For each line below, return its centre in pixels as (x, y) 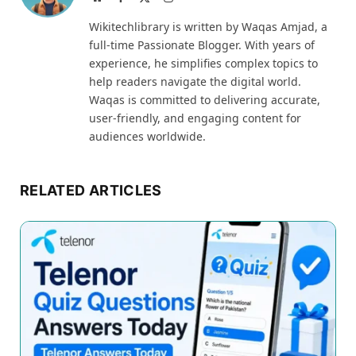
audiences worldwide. (147, 136)
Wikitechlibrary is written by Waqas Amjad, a (208, 26)
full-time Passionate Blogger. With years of (202, 44)
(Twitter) (170, 12)
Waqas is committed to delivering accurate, (205, 99)
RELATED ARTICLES (91, 190)
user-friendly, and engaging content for (195, 118)
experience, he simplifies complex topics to (203, 63)
